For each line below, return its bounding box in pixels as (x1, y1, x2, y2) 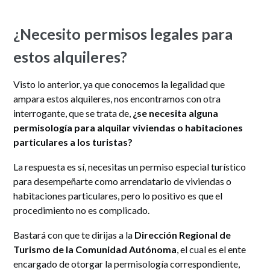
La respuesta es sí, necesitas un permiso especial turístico (13, 160, 246, 172)
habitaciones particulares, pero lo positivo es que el (13, 189, 223, 201)
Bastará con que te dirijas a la (13, 228, 135, 240)
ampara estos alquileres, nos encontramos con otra (13, 92, 221, 104)
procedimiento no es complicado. (13, 204, 150, 216)
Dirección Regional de (134, 228, 231, 240)
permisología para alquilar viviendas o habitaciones (13, 121, 243, 133)
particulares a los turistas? (13, 136, 133, 148)
